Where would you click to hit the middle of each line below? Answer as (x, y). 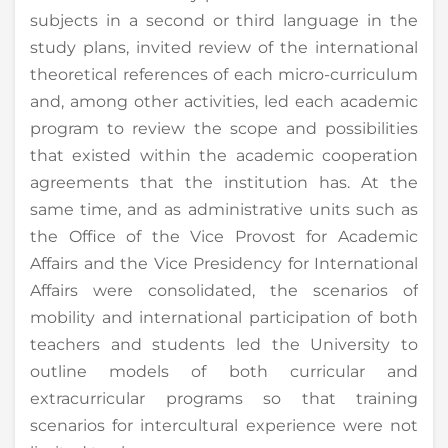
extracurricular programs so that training (224, 398)
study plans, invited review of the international (224, 47)
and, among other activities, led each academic (224, 101)
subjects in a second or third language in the (224, 20)
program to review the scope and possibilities (224, 128)
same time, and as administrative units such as (224, 209)
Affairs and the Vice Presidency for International (224, 263)
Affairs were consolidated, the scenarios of (224, 290)
